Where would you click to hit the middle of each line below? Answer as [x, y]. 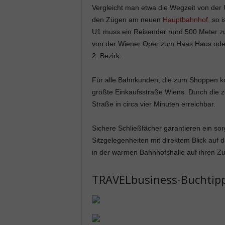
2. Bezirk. [106, 56]
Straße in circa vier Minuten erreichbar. [153, 104]
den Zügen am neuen [127, 20]
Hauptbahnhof [185, 20]
